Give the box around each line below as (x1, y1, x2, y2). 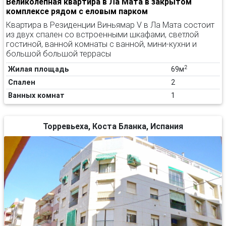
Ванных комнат (8, 91, 65, 100)
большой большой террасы (6, 48, 111, 59)
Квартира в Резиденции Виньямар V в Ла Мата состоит (6, 20, 214, 30)
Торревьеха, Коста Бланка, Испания (43, 121, 183, 131)
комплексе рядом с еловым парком (6, 6, 148, 16)
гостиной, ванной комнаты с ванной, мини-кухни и (6, 39, 197, 49)
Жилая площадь (8, 65, 69, 74)
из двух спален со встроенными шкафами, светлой (6, 29, 199, 39)
